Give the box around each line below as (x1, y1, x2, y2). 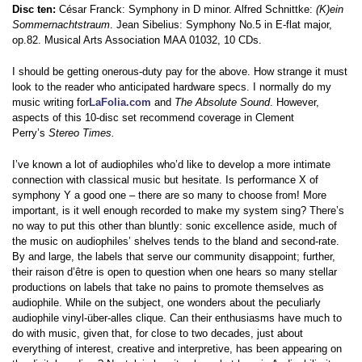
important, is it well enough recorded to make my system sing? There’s (12, 204, 344, 217)
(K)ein (316, 3, 343, 16)
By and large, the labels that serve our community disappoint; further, (12, 250, 335, 263)
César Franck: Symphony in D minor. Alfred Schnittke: (56, 3, 316, 16)
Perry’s (12, 127, 48, 140)
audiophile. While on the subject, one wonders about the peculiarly (12, 297, 321, 309)
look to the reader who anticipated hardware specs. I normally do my (12, 81, 331, 94)
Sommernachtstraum (12, 19, 110, 32)
